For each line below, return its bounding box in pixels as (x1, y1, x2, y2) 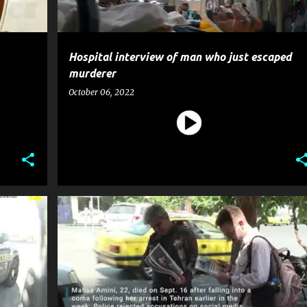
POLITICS (189, 216, 223, 224)
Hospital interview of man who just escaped (68, 51, 291, 63)
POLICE (148, 216, 174, 224)
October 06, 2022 (68, 87, 134, 97)
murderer (68, 67, 116, 79)
